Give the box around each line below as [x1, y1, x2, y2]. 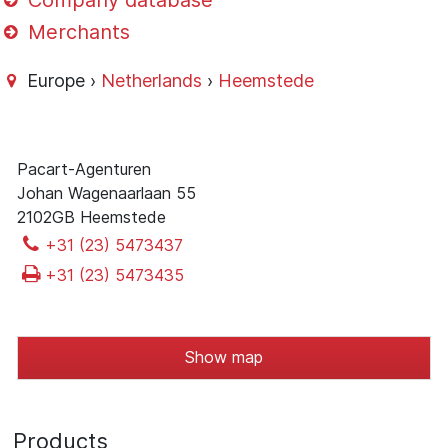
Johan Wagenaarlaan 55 [17, 182, 196, 203]
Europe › [22, 69, 102, 91]
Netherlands [101, 69, 203, 91]
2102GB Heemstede [17, 206, 166, 227]
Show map [185, 346, 263, 367]
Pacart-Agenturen [17, 158, 151, 179]
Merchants [22, 20, 131, 45]
